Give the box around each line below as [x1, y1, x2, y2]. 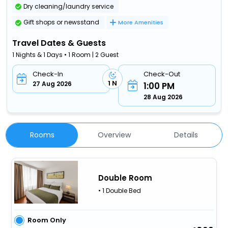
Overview [97, 130, 131, 140]
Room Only [27, 215, 66, 225]
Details [174, 130, 198, 140]
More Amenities [118, 18, 164, 26]
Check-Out [143, 69, 180, 79]
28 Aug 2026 [143, 93, 183, 102]
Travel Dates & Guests [12, 37, 106, 49]
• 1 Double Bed [98, 186, 141, 195]
